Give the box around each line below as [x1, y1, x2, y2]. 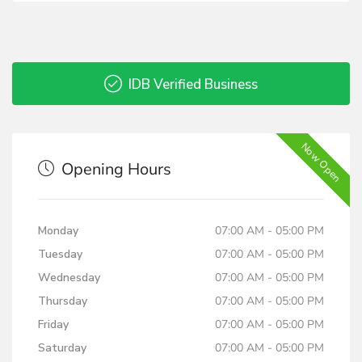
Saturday [38, 340, 86, 356]
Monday [38, 223, 78, 239]
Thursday [38, 293, 87, 309]
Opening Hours [57, 158, 171, 181]
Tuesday [38, 246, 82, 263]
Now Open [298, 139, 344, 186]
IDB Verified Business [125, 75, 258, 95]
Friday [38, 317, 69, 333]
